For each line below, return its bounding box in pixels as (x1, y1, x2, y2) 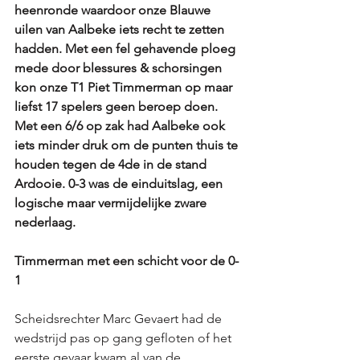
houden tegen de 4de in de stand (14, 157, 210, 172)
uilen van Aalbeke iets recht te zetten (14, 22, 227, 37)
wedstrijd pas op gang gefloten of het (14, 330, 235, 346)
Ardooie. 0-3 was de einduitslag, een (14, 176, 226, 191)
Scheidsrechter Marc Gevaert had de (14, 311, 225, 326)
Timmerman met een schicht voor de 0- (14, 253, 239, 268)
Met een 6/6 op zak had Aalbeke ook (14, 118, 228, 133)
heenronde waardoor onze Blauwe (14, 2, 214, 18)
